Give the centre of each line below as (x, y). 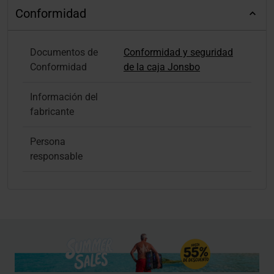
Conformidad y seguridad (178, 53)
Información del (64, 97)
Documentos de (64, 53)
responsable (56, 157)
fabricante (52, 112)
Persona (48, 142)
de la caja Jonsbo (162, 67)
